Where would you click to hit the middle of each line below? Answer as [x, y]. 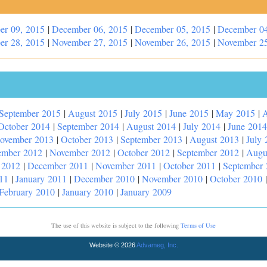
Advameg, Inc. [157, 245]
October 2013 [87, 139]
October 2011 [190, 165]
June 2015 [189, 113]
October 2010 [236, 178]
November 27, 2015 [90, 42]
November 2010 [172, 178]
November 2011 [126, 165]
